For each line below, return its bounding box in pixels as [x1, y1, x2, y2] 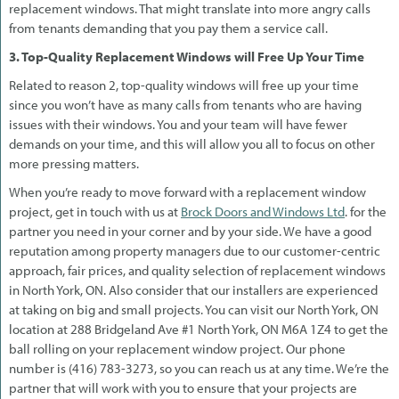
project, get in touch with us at [9, 202, 181, 220]
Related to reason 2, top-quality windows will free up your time [9, 76, 359, 94]
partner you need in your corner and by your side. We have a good [9, 222, 371, 240]
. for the [345, 202, 387, 220]
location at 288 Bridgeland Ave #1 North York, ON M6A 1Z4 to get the [9, 320, 388, 338]
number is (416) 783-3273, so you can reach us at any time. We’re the [9, 359, 389, 377]
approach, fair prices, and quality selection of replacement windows [9, 261, 386, 279]
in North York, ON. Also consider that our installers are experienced [9, 281, 378, 298]
